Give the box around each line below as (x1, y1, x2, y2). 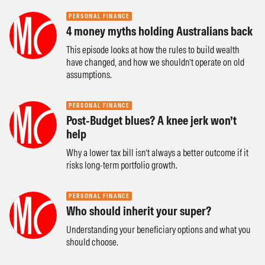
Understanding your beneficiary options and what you (66, 224, 251, 235)
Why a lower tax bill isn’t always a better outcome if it (66, 147, 248, 159)
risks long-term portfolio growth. (66, 159, 177, 171)
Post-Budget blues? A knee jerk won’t (66, 113, 237, 128)
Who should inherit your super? (66, 203, 211, 218)
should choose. (66, 236, 118, 248)
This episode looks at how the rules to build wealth (66, 44, 240, 56)
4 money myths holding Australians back (66, 24, 253, 38)
